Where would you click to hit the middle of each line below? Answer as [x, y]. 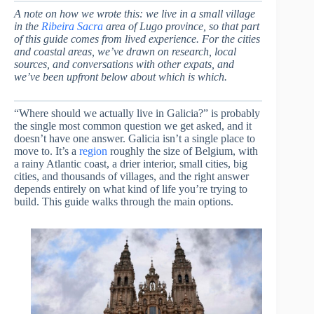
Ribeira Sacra [72, 26]
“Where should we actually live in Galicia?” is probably [137, 113]
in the [28, 26]
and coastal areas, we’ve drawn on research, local [125, 52]
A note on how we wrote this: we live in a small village [135, 14]
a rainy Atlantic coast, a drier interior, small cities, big [131, 164]
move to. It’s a [47, 151]
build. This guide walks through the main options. [124, 202]
